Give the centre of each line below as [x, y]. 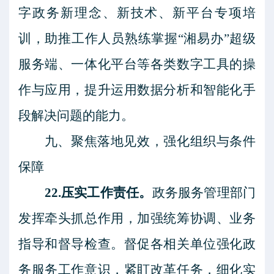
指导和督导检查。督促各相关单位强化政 [137, 244]
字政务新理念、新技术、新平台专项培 [137, 13]
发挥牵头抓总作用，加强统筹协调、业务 [137, 218]
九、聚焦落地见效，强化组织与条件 [150, 141]
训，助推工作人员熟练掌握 [98, 39]
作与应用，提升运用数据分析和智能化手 [137, 90]
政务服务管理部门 [204, 193]
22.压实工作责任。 [98, 193]
